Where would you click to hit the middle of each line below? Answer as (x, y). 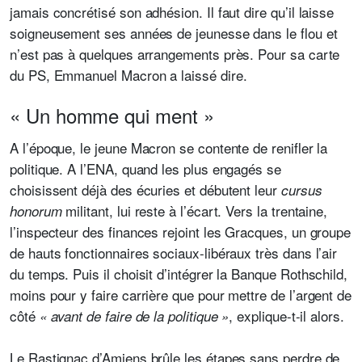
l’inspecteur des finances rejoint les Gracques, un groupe (181, 232)
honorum (36, 211)
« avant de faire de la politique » (134, 316)
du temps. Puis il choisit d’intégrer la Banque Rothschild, (179, 274)
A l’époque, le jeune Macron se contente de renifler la (169, 147)
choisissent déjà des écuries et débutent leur (145, 189)
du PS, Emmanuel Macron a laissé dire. (128, 75)
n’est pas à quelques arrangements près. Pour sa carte (175, 54)
